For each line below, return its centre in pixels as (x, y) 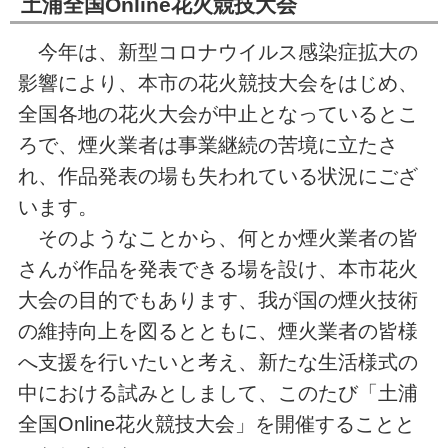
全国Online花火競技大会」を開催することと (216, 423)
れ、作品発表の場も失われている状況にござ (217, 175)
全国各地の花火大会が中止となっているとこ (217, 113)
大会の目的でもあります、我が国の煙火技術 (217, 299)
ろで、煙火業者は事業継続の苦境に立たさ (207, 144)
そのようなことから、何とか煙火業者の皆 (217, 237)
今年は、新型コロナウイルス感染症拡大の (217, 51)
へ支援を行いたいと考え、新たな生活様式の (217, 361)
